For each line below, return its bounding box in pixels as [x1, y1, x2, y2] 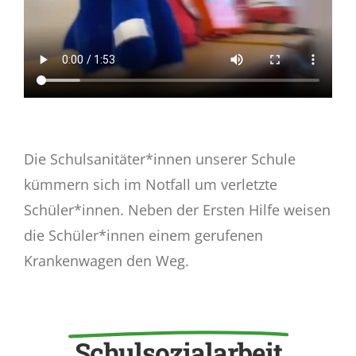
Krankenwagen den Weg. [23, 251, 189, 271]
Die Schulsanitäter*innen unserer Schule [23, 149, 296, 169]
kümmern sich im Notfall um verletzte [23, 175, 277, 195]
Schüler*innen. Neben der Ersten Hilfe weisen [23, 200, 331, 220]
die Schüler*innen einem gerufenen [23, 226, 263, 246]
